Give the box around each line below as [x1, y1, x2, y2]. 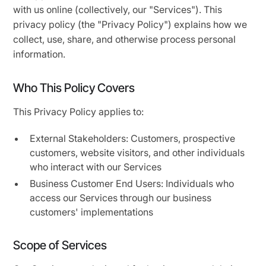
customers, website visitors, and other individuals [30, 147, 245, 159]
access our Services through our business [30, 192, 212, 204]
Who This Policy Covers [13, 81, 135, 95]
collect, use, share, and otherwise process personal [13, 33, 236, 45]
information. [13, 48, 66, 60]
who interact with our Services [30, 161, 162, 173]
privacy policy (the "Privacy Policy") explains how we [13, 18, 248, 30]
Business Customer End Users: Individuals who [30, 178, 235, 189]
